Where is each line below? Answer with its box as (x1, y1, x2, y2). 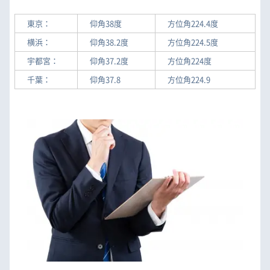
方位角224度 (167, 54, 212, 66)
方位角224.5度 (167, 36, 218, 48)
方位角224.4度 (167, 17, 218, 29)
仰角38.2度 (89, 36, 128, 48)
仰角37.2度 (89, 54, 128, 66)
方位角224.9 (167, 73, 210, 85)
